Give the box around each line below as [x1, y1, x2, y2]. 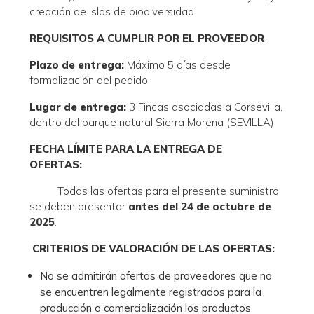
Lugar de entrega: [29, 100, 127, 114]
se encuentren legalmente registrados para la [40, 285, 262, 299]
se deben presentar [29, 200, 129, 214]
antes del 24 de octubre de [128, 200, 272, 214]
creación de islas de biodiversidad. [29, 5, 197, 19]
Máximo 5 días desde [124, 58, 231, 72]
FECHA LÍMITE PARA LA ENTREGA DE [29, 142, 223, 156]
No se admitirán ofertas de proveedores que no [40, 269, 273, 283]
